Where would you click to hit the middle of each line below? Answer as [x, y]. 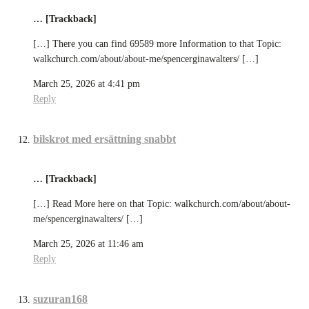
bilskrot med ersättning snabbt [104, 139]
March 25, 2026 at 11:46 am [88, 243]
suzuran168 [60, 299]
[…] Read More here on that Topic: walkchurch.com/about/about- [162, 203]
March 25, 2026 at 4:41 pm [87, 84]
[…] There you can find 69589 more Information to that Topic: [157, 44]
